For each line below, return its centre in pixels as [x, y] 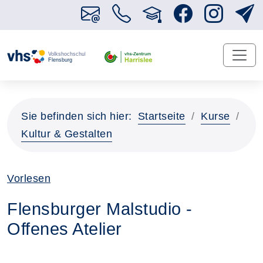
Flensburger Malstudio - [100, 209]
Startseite [161, 116]
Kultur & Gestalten [67, 134]
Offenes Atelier [65, 229]
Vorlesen [29, 178]
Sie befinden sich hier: [77, 116]
